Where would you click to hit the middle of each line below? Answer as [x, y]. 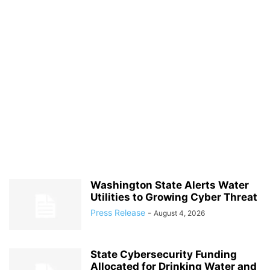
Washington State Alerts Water [170, 185]
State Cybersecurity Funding [164, 254]
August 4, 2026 [179, 213]
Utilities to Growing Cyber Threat [174, 197]
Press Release [118, 212]
